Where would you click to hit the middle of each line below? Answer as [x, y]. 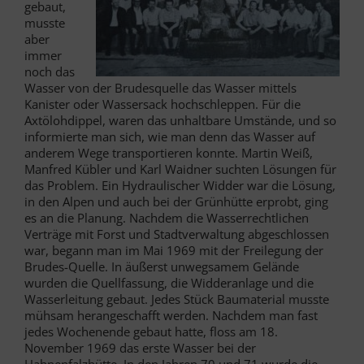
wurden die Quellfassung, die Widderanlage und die [169, 282]
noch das [50, 71]
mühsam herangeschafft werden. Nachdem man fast [171, 315]
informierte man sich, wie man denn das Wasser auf [170, 136]
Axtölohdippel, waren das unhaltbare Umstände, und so [180, 120]
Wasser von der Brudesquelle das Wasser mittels [160, 87]
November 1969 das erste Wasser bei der [140, 347]
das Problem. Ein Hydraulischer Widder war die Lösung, [180, 185]
